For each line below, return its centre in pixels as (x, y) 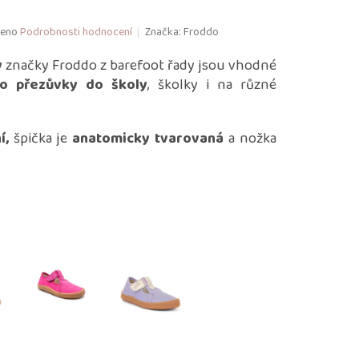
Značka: (164, 32)
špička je (40, 139)
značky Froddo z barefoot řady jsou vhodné (139, 66)
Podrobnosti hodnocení (76, 32)
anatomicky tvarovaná (148, 139)
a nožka (250, 139)
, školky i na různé (212, 85)
